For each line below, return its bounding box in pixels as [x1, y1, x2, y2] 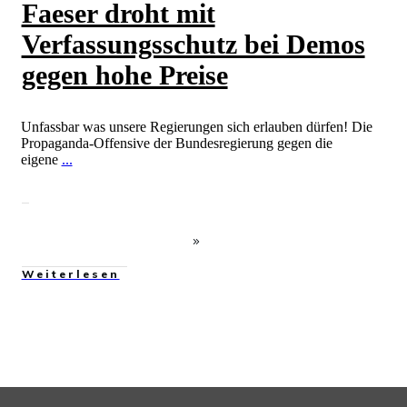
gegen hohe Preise [21, 60, 228, 90]
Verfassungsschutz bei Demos [21, 29, 365, 59]
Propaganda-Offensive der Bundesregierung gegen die [20, 135, 333, 151]
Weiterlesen [21, 267, 120, 281]
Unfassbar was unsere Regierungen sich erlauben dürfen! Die [20, 119, 372, 134]
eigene [20, 152, 62, 167]
